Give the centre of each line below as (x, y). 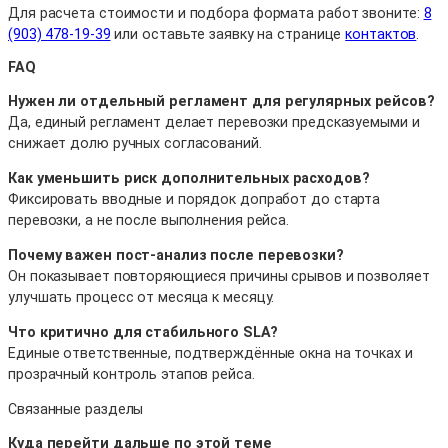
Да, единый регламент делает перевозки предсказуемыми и (214, 121)
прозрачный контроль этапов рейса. (131, 374)
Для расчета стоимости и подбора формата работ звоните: (216, 13)
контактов (381, 34)
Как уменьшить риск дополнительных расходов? (189, 177)
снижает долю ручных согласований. (135, 142)
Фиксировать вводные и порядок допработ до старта (194, 198)
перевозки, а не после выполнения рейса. (149, 219)
